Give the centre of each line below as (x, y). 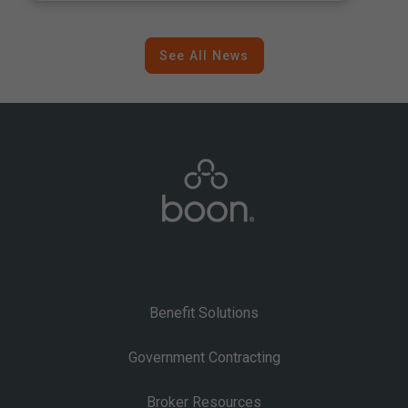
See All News (204, 56)
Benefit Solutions (204, 313)
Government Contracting (204, 357)
